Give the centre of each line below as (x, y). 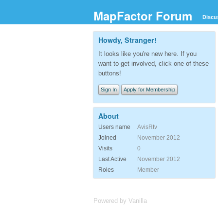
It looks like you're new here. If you (147, 54)
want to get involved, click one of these (154, 63)
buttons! (110, 73)
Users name (114, 127)
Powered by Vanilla (120, 200)
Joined (107, 137)
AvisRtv (147, 127)
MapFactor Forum (143, 16)
